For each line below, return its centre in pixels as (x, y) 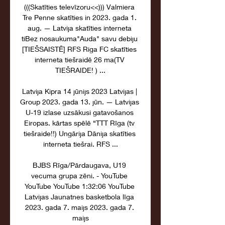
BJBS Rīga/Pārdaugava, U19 (79, 165)
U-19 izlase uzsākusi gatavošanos (79, 112)
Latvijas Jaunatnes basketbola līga (79, 197)
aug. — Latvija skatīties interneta (79, 28)
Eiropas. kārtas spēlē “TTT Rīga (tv (79, 123)
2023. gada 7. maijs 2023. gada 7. (79, 207)
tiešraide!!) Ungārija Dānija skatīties (79, 133)
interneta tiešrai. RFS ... (80, 144)
